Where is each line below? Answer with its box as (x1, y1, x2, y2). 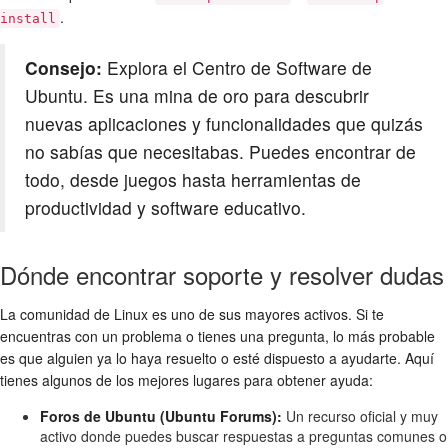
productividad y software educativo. (25, 195, 306, 221)
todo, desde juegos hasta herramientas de (25, 167, 361, 193)
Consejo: (25, 55, 102, 81)
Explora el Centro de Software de (102, 55, 372, 81)
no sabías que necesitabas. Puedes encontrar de (25, 139, 416, 165)
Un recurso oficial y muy (282, 406, 438, 427)
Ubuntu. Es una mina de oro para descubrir (25, 83, 369, 109)
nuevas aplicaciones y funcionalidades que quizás (25, 111, 423, 137)
